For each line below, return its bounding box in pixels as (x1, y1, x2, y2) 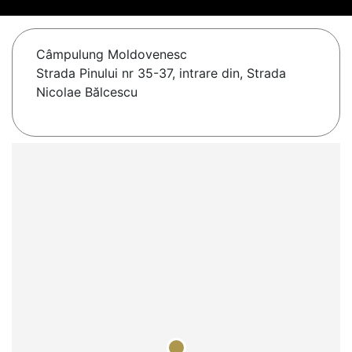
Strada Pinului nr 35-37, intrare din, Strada (36, 65, 286, 82)
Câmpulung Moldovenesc (36, 46, 187, 63)
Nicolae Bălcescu (36, 84, 137, 101)
